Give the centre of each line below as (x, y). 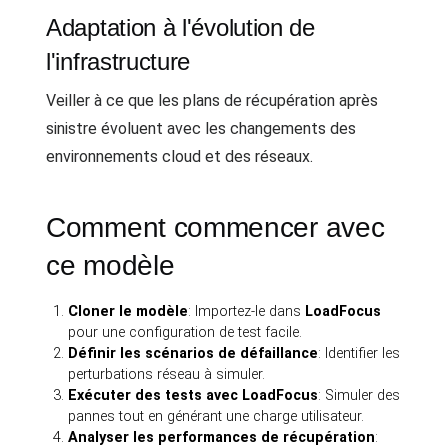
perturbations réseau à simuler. (167, 374)
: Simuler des (359, 395)
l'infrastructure (118, 61)
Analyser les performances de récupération (222, 437)
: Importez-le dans (247, 311)
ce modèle (110, 265)
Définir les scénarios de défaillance (193, 353)
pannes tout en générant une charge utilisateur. (216, 416)
